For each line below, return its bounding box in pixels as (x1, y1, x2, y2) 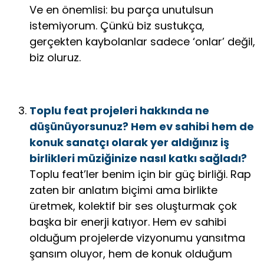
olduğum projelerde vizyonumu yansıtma (29, 230, 245, 245)
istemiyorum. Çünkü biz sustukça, (29, 18, 204, 33)
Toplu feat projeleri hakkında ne (29, 103, 209, 118)
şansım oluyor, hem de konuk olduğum (29, 246, 232, 261)
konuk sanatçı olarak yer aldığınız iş (29, 134, 229, 150)
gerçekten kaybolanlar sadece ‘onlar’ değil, (29, 34, 255, 49)
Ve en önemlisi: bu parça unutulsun (29, 2, 213, 17)
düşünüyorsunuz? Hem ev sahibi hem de (29, 118, 254, 134)
